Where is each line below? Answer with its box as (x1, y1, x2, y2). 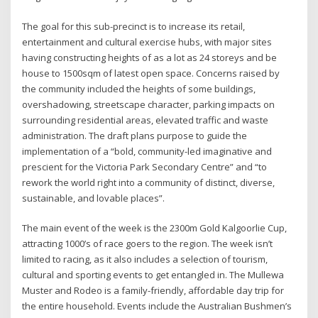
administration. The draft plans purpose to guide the (22, 128, 248, 142)
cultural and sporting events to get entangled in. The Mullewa (22, 268, 285, 282)
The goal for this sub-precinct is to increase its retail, (22, 19, 246, 33)
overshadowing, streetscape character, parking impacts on (22, 97, 275, 111)
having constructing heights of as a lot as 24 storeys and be (22, 50, 278, 64)
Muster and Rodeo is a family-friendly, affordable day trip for (22, 284, 285, 297)
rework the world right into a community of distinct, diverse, (22, 175, 275, 189)
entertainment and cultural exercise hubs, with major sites (22, 35, 273, 48)
